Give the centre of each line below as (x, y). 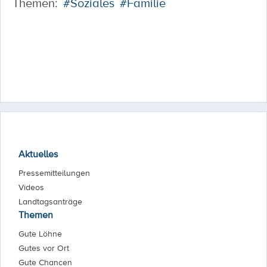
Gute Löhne (40, 234)
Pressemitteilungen (54, 173)
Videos (31, 187)
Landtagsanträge (50, 201)
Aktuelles (38, 154)
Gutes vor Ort (44, 248)
